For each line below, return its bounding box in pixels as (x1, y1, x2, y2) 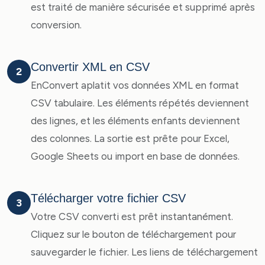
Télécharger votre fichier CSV (31, 192, 186, 205)
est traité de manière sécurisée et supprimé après (31, 1, 255, 13)
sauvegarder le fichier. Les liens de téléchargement (31, 246, 258, 258)
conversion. (31, 19, 82, 31)
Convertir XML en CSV (31, 60, 150, 73)
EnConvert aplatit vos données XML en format (31, 79, 239, 91)
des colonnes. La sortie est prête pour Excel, (31, 132, 230, 144)
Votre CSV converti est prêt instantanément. (31, 211, 233, 222)
